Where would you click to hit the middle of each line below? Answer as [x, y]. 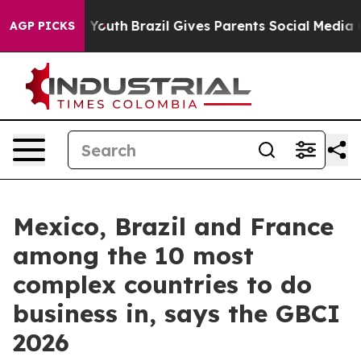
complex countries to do [162, 284]
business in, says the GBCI [176, 313]
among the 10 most [133, 255]
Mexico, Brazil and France [173, 226]
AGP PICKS [42, 26]
